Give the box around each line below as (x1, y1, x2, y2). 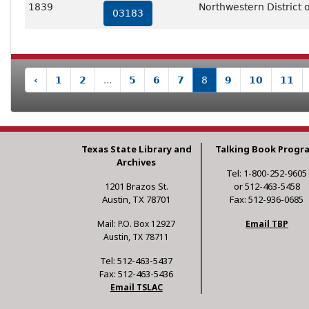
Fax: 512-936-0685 (230, 193, 304, 206)
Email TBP (245, 218, 288, 230)
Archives (117, 156, 157, 169)
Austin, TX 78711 (103, 231, 170, 243)
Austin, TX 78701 (102, 193, 171, 206)
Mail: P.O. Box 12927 (97, 218, 176, 230)
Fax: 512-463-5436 (99, 268, 174, 281)
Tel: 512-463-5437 (100, 255, 173, 268)
